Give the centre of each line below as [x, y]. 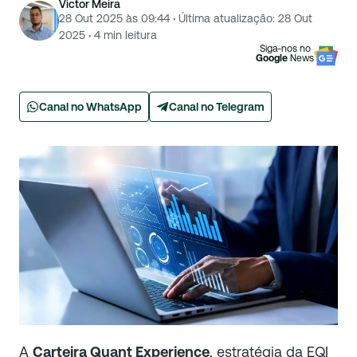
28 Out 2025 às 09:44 [114, 18]
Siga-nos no [285, 49]
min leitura [129, 35]
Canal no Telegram [217, 107]
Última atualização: [225, 18]
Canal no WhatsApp [90, 107]
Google [272, 58]
